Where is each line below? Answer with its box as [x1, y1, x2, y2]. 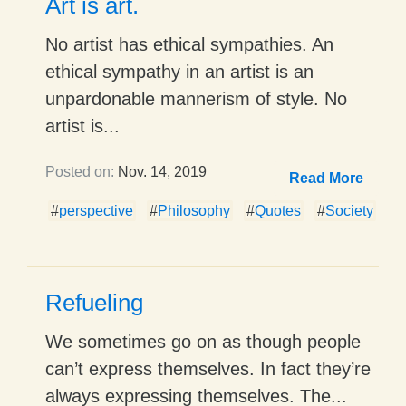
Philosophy [158, 202, 230, 218]
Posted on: [45, 163, 114, 179]
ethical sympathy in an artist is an [45, 61, 314, 82]
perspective [59, 202, 133, 218]
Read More [289, 169, 363, 186]
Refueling [45, 288, 143, 316]
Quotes [255, 202, 301, 218]
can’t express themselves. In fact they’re [45, 358, 371, 379]
